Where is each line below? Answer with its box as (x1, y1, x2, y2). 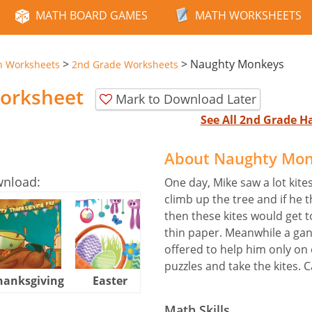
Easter (93, 272, 127, 288)
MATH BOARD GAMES (36, 8, 148, 23)
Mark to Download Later (116, 90, 256, 107)
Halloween (164, 272, 224, 288)
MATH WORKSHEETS (195, 8, 302, 23)
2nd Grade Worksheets (72, 58, 178, 71)
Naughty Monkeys (190, 56, 284, 72)
